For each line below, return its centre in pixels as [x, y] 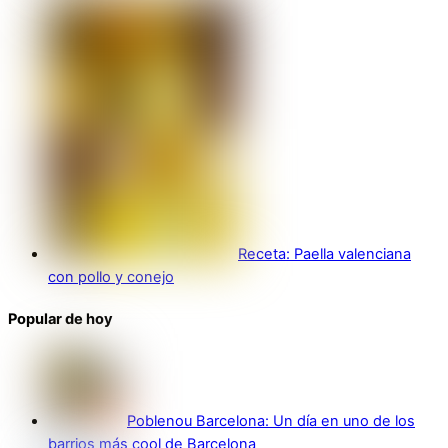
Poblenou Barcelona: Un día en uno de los [271, 420]
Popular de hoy [60, 319]
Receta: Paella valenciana [324, 254]
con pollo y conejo [111, 277]
